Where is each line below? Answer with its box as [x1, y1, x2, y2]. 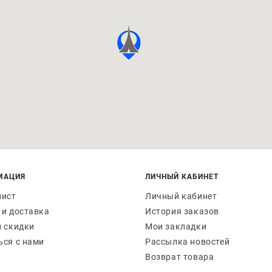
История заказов [145, 206, 219, 216]
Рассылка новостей [145, 237, 230, 246]
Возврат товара [145, 252, 214, 262]
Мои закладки [145, 222, 207, 231]
